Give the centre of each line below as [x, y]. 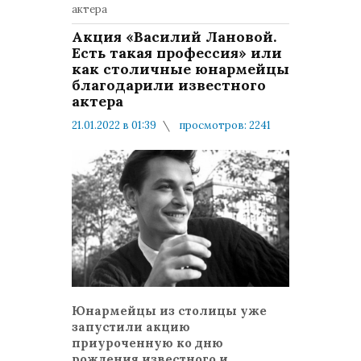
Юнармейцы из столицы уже [169, 311]
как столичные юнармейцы [180, 69]
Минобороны [241, 141]
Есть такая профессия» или [177, 53]
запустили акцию [131, 327]
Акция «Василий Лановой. [174, 37]
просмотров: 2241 [224, 125]
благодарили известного [169, 85]
